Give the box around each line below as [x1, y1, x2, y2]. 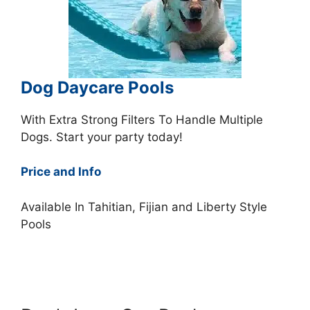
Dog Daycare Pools [21, 77, 174, 98]
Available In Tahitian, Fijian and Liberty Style [21, 199, 267, 214]
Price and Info [21, 165, 101, 179]
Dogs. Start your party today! [21, 129, 183, 144]
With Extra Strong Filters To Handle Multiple [21, 112, 263, 127]
